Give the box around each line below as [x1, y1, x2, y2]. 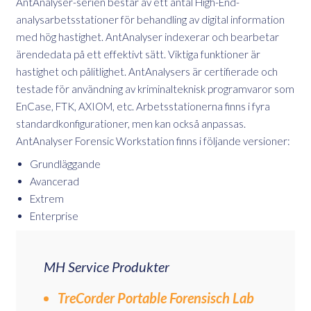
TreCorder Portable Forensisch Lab [58, 289, 254, 306]
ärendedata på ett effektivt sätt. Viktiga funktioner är [16, 47, 260, 60]
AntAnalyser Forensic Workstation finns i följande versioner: [16, 134, 290, 147]
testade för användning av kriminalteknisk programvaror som [16, 82, 294, 95]
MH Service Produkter [44, 258, 169, 275]
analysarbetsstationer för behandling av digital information [16, 12, 285, 26]
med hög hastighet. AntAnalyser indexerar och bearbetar [16, 30, 279, 43]
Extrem [30, 192, 64, 205]
